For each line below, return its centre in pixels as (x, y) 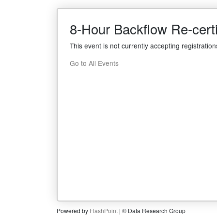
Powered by (73, 210)
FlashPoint (104, 210)
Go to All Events (94, 63)
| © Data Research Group (152, 210)
